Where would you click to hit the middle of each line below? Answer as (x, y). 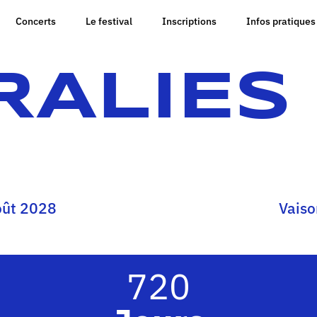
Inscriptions (189, 21)
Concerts (35, 21)
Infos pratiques (281, 21)
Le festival (109, 21)
